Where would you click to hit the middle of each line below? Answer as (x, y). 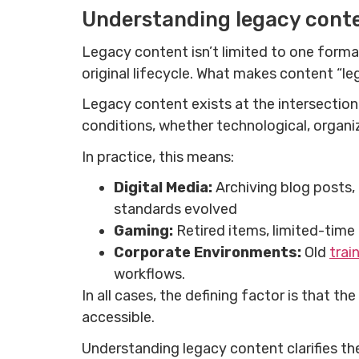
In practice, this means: (158, 157)
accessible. (118, 318)
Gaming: (145, 231)
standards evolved (175, 210)
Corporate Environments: (209, 253)
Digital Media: (165, 188)
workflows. (149, 274)
